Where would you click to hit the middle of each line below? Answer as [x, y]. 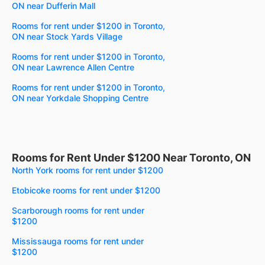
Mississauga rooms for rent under [78, 241]
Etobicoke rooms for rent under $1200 [86, 190]
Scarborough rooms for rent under [78, 211]
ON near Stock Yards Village [67, 37]
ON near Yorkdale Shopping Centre [80, 98]
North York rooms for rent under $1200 [88, 170]
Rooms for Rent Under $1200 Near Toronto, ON [131, 158]
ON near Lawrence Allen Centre [73, 67]
